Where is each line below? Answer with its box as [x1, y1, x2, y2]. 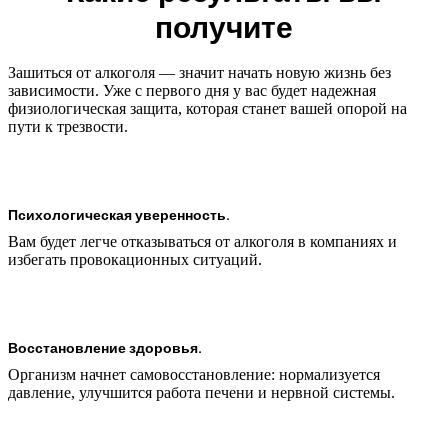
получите [155, 7, 293, 50]
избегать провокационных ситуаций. [8, 251, 262, 269]
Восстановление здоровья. [8, 337, 202, 358]
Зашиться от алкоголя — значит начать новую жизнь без [8, 64, 391, 82]
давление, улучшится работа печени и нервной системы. [8, 384, 395, 402]
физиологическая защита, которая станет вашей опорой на [8, 100, 407, 118]
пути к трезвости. [8, 118, 128, 136]
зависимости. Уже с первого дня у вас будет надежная [8, 82, 376, 100]
